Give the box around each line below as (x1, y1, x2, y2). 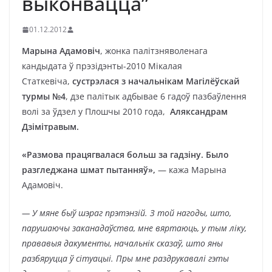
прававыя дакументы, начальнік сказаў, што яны (22, 237, 223, 249)
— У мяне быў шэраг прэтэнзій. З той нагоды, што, (22, 207, 231, 219)
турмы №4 (22, 90, 66, 102)
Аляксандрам (168, 106, 228, 117)
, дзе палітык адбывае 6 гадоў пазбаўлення (66, 90, 246, 102)
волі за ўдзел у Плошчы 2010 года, (22, 106, 168, 117)
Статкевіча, (22, 75, 70, 87)
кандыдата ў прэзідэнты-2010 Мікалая (22, 60, 182, 72)
